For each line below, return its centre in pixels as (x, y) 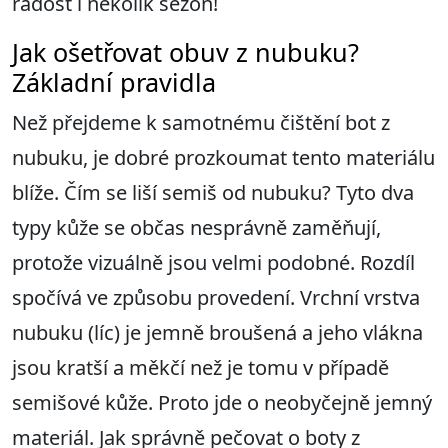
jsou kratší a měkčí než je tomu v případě (200, 368)
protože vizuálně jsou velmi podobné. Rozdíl (213, 263)
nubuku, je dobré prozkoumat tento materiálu (223, 158)
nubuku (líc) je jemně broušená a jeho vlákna (217, 333)
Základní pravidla (114, 82)
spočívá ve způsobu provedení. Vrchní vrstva (216, 298)
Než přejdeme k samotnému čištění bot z (201, 123)
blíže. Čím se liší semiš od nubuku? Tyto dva (213, 193)
